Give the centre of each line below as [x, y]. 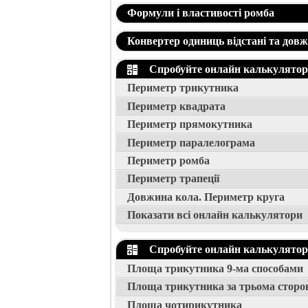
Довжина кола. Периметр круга [206, 197]
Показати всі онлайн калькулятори [215, 215]
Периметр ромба [168, 160]
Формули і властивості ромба [201, 13]
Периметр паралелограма [191, 142]
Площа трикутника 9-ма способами [215, 269]
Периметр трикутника [183, 88]
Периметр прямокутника [190, 124]
